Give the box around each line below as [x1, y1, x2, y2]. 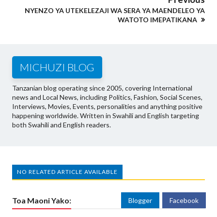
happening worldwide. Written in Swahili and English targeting [12, 111, 199, 120]
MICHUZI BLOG [20, 61, 94, 74]
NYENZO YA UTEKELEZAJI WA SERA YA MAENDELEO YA [25, 6, 205, 15]
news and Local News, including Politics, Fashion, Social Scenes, [12, 93, 202, 102]
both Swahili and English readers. [12, 121, 111, 129]
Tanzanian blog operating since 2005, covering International [12, 84, 192, 93]
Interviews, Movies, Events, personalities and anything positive [12, 102, 202, 111]
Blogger [128, 196, 152, 205]
